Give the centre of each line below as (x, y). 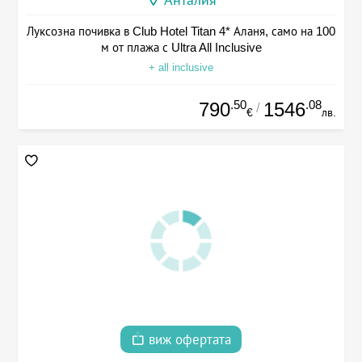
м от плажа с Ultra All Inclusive (181, 47)
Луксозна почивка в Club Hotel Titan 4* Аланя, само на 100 (181, 31)
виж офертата (188, 339)
